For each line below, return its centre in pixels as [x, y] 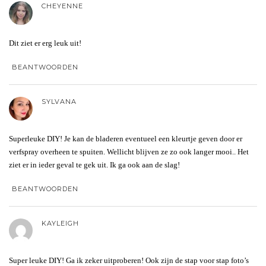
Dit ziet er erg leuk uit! [45, 43]
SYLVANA [59, 101]
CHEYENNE [62, 6]
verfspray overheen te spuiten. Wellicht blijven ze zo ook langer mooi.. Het [129, 151]
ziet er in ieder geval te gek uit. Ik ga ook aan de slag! [94, 164]
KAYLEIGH [60, 223]
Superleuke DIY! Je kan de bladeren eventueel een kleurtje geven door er [126, 138]
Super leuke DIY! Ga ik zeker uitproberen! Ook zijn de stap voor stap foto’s [129, 260]
